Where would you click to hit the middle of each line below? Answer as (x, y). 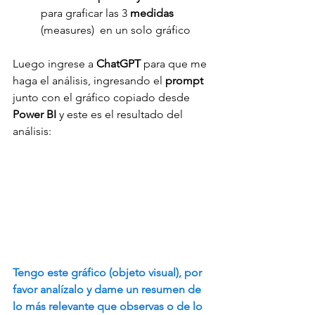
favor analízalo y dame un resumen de (108, 290)
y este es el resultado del (121, 114)
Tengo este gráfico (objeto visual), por (109, 273)
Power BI (34, 114)
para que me (176, 63)
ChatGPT (120, 63)
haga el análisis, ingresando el (89, 80)
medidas (153, 13)
